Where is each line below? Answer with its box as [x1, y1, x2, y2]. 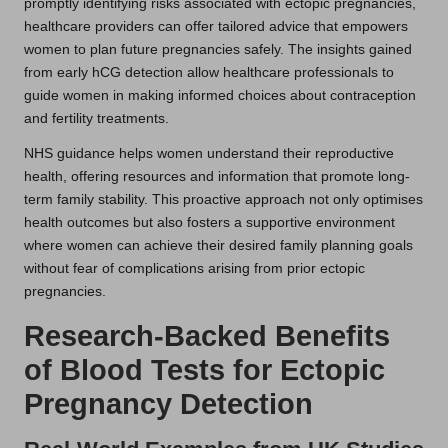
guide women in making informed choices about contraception [24, 87, 416, 103]
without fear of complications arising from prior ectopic [24, 260, 365, 276]
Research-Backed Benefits [24, 319, 390, 352]
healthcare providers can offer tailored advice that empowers [24, 18, 408, 34]
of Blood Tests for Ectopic [24, 353, 385, 386]
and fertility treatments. [24, 110, 169, 126]
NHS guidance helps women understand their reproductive [24, 145, 394, 161]
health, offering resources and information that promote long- [24, 168, 410, 184]
